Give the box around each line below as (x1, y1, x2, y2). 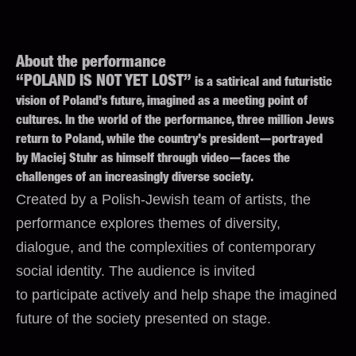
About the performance (16, 55, 166, 72)
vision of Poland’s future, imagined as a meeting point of (16, 95, 308, 109)
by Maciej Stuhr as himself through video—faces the (16, 153, 290, 166)
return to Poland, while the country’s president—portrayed (16, 133, 323, 147)
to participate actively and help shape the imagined (16, 286, 337, 303)
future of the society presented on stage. (16, 310, 271, 327)
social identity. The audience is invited (16, 262, 255, 279)
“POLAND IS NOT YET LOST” (16, 74, 195, 91)
